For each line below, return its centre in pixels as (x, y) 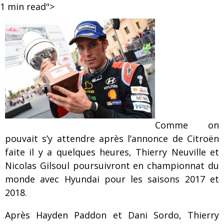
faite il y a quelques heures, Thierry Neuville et (112, 152)
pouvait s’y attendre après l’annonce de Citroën (112, 138)
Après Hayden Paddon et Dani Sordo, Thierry (112, 215)
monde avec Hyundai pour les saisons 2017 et (112, 179)
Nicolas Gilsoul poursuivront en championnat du (112, 165)
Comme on (187, 125)
